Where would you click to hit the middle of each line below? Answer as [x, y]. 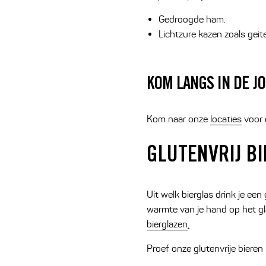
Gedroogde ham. [192, 20]
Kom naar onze [178, 119]
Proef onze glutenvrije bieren [205, 248]
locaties [226, 119]
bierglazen [167, 224]
